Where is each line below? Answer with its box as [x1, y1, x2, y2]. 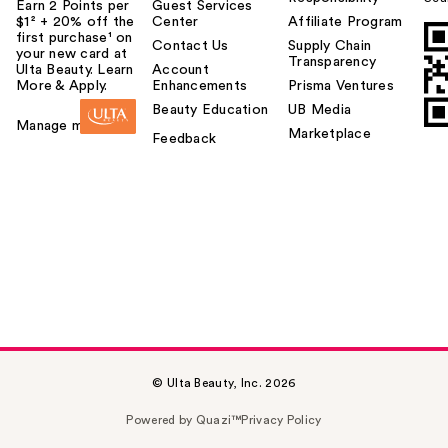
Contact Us [152, 39, 229, 54]
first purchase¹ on [16, 31, 133, 46]
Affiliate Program [288, 15, 403, 30]
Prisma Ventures [288, 79, 394, 94]
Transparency [288, 55, 376, 70]
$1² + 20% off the [16, 15, 135, 30]
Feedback [152, 132, 216, 147]
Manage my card [16, 119, 124, 134]
